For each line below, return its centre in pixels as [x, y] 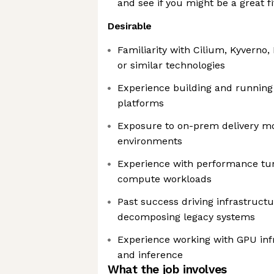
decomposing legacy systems [186, 217]
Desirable [130, 26]
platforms [141, 103]
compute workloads [165, 179]
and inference [150, 255]
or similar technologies [171, 65]
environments [150, 141]
